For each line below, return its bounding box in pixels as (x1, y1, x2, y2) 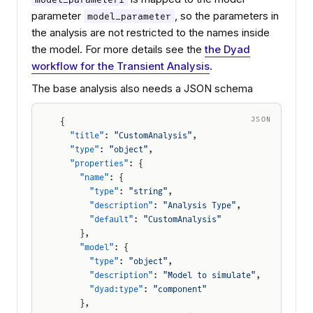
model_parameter (87, 10, 171, 22)
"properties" (60, 158, 129, 168)
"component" (153, 284, 207, 294)
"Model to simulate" (163, 270, 256, 280)
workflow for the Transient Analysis (31, 59, 210, 73)
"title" (60, 130, 104, 140)
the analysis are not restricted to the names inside (31, 26, 270, 39)
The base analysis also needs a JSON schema (31, 82, 253, 95)
